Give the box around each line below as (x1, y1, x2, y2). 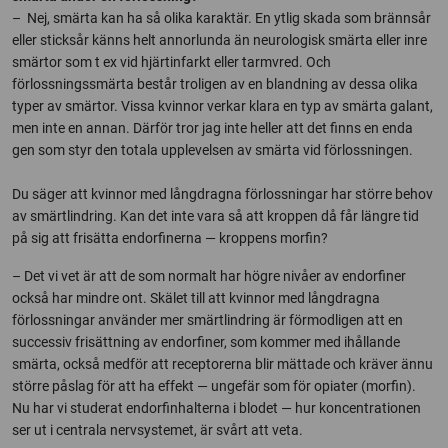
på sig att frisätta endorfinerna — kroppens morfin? (12, 230, 328, 246)
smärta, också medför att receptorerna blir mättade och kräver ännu (12, 356, 433, 372)
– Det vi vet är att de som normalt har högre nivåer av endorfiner (12, 268, 406, 284)
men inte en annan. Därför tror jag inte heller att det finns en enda (12, 120, 413, 136)
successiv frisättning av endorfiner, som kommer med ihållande (12, 334, 400, 350)
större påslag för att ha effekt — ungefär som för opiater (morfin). (12, 378, 416, 394)
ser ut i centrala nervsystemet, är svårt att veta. (12, 422, 303, 438)
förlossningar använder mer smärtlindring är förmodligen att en (12, 312, 403, 328)
